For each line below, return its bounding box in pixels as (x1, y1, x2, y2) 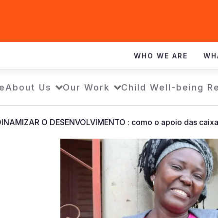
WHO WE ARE (134, 52, 188, 60)
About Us (5, 82, 52, 92)
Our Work (62, 82, 110, 92)
